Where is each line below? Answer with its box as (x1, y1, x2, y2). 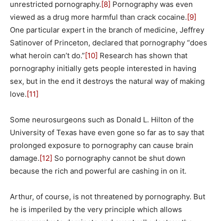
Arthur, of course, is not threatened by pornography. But (10, 191, 205, 201)
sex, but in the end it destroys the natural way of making (10, 76, 205, 86)
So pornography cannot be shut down (52, 153, 185, 163)
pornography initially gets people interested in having (10, 63, 196, 73)
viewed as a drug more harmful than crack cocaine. (10, 12, 187, 22)
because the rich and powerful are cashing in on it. (10, 166, 186, 176)
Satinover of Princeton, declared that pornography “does (10, 37, 207, 47)
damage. (10, 153, 39, 163)
